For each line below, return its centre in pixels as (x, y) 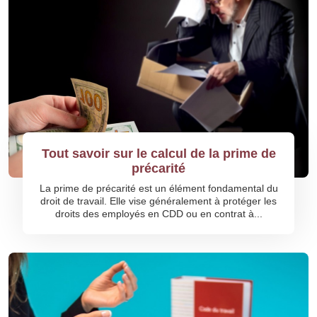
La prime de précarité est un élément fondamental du (158, 188)
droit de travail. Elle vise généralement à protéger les (158, 201)
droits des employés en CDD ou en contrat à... (158, 214)
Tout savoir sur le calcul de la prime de (158, 154)
